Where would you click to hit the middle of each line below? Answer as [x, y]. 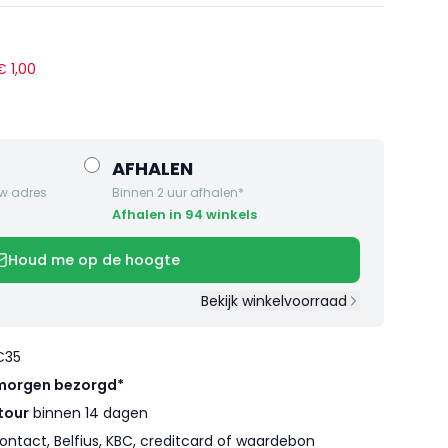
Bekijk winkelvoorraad [273, 300]
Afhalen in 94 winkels [184, 215]
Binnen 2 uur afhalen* [178, 193]
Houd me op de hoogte [94, 259]
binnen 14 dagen [88, 412]
